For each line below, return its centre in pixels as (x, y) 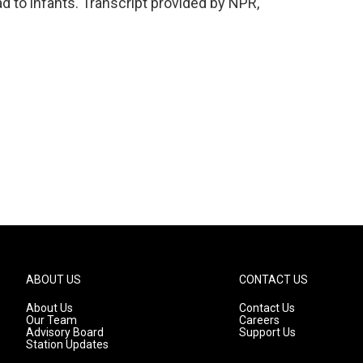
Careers (260, 320)
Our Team (51, 320)
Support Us (268, 332)
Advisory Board (65, 332)
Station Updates (67, 344)
